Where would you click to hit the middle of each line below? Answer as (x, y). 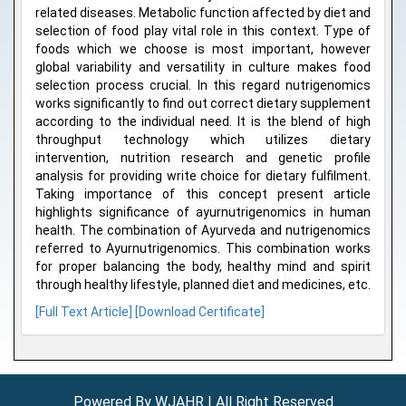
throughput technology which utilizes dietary (203, 140)
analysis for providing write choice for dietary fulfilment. (203, 176)
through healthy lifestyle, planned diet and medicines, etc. (203, 285)
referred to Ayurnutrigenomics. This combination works (203, 249)
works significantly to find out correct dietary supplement (203, 104)
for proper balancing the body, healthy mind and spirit (203, 267)
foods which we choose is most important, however (203, 49)
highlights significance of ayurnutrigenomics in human (203, 213)
